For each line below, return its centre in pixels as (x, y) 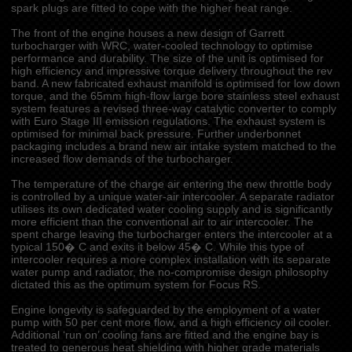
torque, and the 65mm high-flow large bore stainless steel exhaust (175, 96)
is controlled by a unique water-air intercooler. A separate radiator (172, 197)
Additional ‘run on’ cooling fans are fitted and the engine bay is (165, 335)
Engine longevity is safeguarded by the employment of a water (165, 310)
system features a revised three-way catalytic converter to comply (173, 109)
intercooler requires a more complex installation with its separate (170, 260)
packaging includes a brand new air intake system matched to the (173, 147)
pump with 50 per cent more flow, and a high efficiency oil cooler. (171, 323)
